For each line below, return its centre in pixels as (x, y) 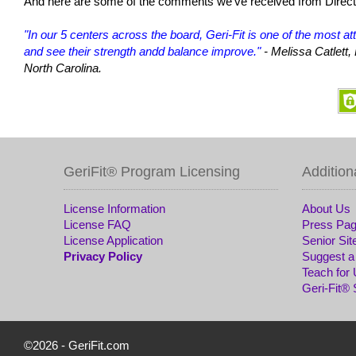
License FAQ (97, 224)
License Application (113, 240)
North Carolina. (64, 68)
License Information (114, 209)
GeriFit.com (99, 345)
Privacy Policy (103, 256)
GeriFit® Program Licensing (152, 172)
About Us (326, 209)
